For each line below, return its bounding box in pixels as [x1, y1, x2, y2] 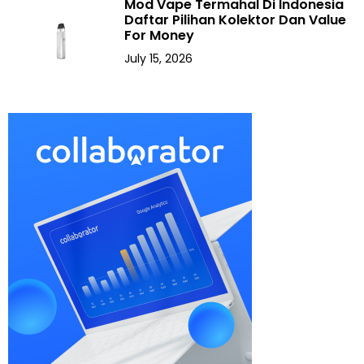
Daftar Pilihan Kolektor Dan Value [124, 11, 347, 30]
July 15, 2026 [124, 50, 193, 67]
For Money [124, 26, 195, 45]
